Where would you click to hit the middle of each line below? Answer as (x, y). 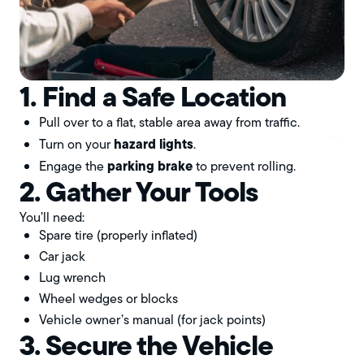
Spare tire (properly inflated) (118, 236)
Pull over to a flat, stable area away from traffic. (169, 123)
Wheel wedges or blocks (108, 299)
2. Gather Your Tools (139, 192)
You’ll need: (52, 218)
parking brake (150, 166)
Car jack (62, 257)
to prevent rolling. (244, 167)
